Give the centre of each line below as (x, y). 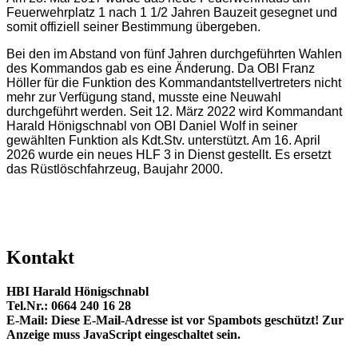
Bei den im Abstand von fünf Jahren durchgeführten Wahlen (174, 54)
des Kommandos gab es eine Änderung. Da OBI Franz (161, 69)
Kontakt (43, 258)
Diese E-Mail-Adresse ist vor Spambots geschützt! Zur (197, 320)
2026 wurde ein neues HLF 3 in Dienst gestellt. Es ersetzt (169, 155)
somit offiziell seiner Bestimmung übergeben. (133, 27)
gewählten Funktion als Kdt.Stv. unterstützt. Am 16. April (163, 141)
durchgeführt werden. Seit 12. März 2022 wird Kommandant (174, 112)
